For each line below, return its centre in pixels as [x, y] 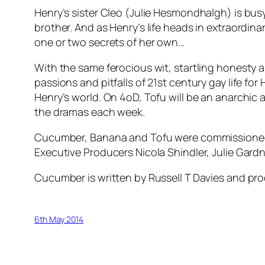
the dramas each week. [90, 112]
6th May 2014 [59, 219]
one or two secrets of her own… [109, 42]
